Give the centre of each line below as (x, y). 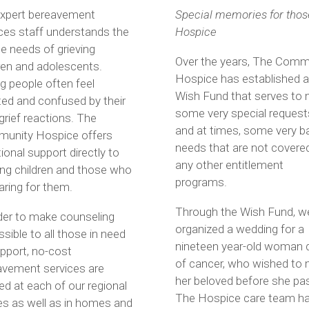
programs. (201, 182)
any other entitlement (229, 165)
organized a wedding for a (240, 229)
